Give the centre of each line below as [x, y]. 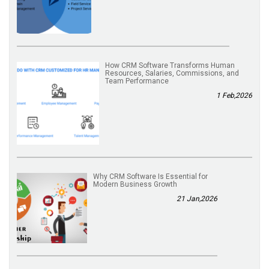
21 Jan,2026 [197, 198]
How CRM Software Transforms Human [170, 66]
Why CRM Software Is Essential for [150, 176]
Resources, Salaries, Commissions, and [172, 74]
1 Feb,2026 [234, 96]
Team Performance [137, 81]
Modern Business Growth [135, 184]
